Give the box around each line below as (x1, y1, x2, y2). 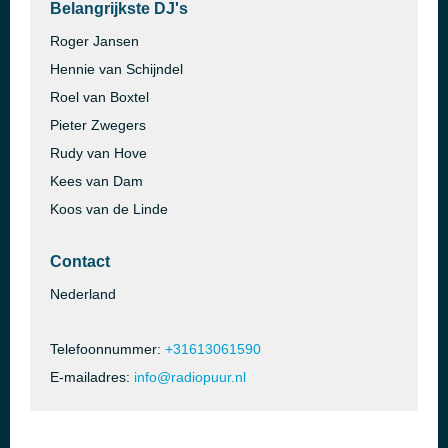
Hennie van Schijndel (50, 61, 183, 77)
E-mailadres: (50, 369, 134, 385)
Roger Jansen (50, 33, 139, 49)
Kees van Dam (50, 173, 143, 189)
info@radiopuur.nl (134, 369, 246, 385)
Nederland (50, 286, 116, 302)
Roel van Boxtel (50, 89, 149, 105)
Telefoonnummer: (50, 341, 165, 357)
